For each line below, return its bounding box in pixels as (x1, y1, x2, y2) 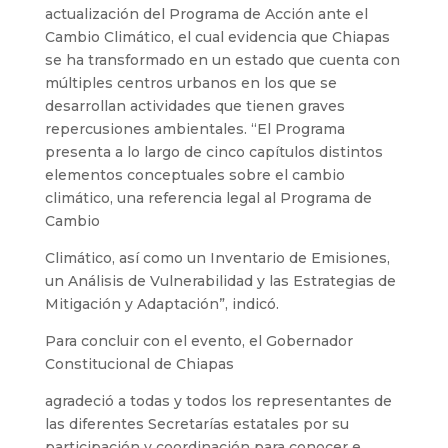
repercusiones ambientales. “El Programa (44, 119, 345, 138)
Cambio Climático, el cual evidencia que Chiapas (44, 27, 390, 46)
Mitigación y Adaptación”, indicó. (44, 294, 283, 313)
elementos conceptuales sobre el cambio (44, 165, 345, 184)
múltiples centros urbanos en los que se (44, 73, 337, 92)
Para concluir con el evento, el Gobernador (44, 331, 353, 350)
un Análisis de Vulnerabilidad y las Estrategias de (44, 271, 396, 290)
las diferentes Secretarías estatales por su (44, 414, 349, 433)
